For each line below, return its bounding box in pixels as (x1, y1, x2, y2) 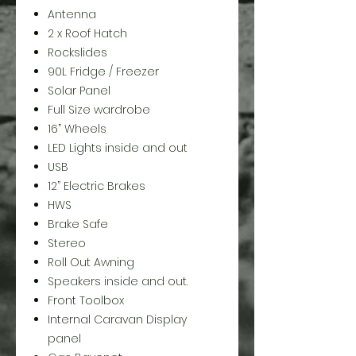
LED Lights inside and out (48, 140, 188, 156)
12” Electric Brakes (48, 178, 145, 194)
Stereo (48, 235, 86, 251)
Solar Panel (48, 83, 110, 99)
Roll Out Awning (48, 254, 134, 270)
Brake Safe (48, 216, 108, 232)
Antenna (48, 6, 96, 22)
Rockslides (48, 44, 107, 60)
